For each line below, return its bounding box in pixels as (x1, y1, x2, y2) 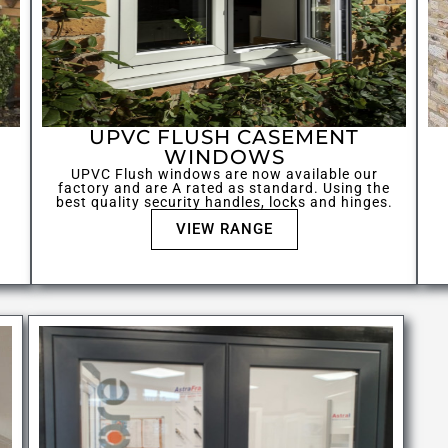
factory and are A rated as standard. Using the (58, 180, 390, 197)
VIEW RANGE (175, 220, 273, 239)
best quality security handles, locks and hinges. (55, 194, 393, 211)
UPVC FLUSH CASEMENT (89, 125, 359, 150)
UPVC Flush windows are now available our (70, 166, 378, 183)
